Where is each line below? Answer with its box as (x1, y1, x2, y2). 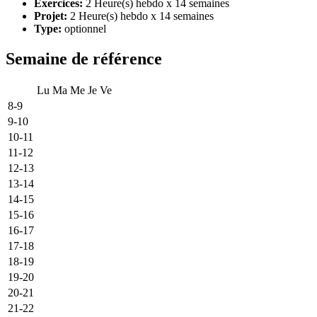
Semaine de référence (6, 49, 162, 68)
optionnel (62, 22, 106, 35)
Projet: (34, 9, 67, 22)
